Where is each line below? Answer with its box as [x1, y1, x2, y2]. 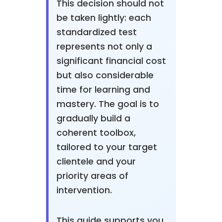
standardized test [56, 26, 137, 38]
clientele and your [56, 155, 136, 167]
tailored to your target [56, 141, 157, 153]
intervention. [56, 184, 112, 196]
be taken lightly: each [56, 11, 151, 24]
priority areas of [56, 169, 128, 182]
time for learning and [56, 83, 150, 96]
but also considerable [56, 69, 154, 81]
